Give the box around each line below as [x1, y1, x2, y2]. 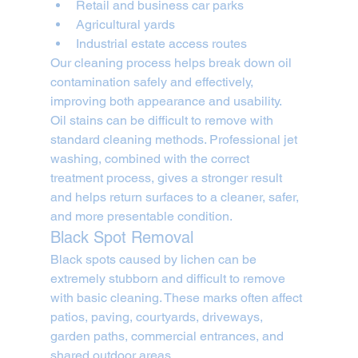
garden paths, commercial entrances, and [50, 328, 287, 344]
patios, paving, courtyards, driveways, [50, 309, 266, 325]
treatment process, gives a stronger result [50, 170, 285, 186]
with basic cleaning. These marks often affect [50, 290, 305, 306]
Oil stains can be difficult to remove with [50, 113, 276, 129]
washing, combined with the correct [50, 151, 253, 167]
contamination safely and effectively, [50, 74, 257, 90]
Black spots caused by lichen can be [50, 252, 260, 268]
